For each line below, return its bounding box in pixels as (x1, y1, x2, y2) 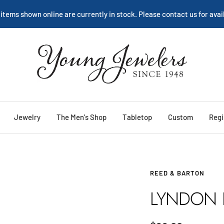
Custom (167, 112, 193, 121)
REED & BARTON (150, 168, 205, 177)
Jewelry (13, 112, 40, 121)
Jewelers (36, 56, 67, 65)
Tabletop (122, 112, 152, 121)
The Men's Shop (56, 112, 106, 121)
